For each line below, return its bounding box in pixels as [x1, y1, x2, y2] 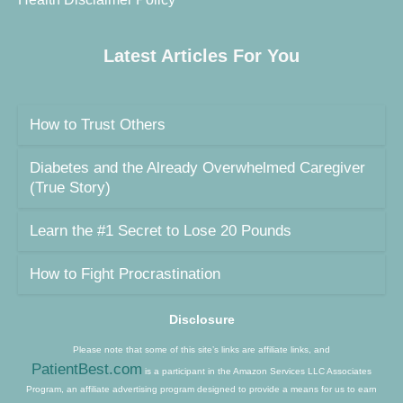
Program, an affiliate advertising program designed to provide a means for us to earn [26, 384, 377, 394]
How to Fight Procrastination [30, 265, 220, 282]
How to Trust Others [30, 116, 166, 133]
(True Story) [30, 179, 111, 196]
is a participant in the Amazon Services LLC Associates [142, 366, 372, 376]
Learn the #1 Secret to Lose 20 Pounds [30, 222, 291, 239]
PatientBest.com [31, 361, 142, 378]
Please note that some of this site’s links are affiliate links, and [73, 345, 330, 354]
